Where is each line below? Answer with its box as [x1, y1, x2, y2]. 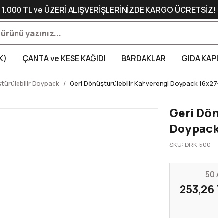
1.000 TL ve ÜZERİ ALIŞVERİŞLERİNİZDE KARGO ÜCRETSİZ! [2, 4, 216, 15]
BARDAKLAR [121, 53, 166, 64]
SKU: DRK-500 [169, 140, 211, 149]
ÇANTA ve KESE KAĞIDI [22, 53, 106, 64]
